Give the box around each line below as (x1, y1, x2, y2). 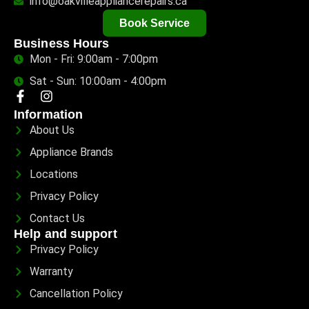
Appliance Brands (29, 146, 113, 159)
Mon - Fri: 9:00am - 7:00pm (29, 52, 158, 66)
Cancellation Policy (29, 287, 123, 300)
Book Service (119, 17, 190, 29)
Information (14, 108, 83, 121)
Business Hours (14, 37, 110, 50)
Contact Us (29, 212, 85, 225)
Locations (29, 168, 78, 181)
